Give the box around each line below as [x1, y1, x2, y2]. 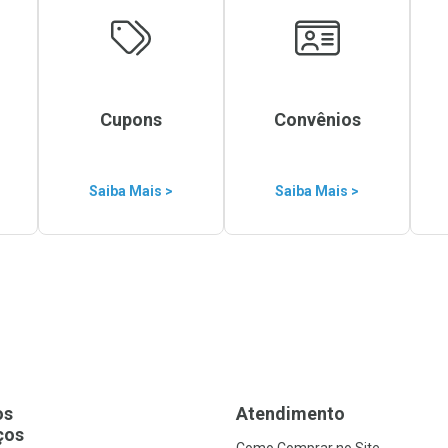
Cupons [100, 109, 162, 130]
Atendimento [236, 403, 345, 424]
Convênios [273, 109, 361, 130]
